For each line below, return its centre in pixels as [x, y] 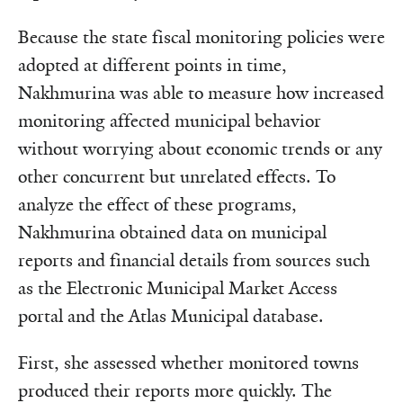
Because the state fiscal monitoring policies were [201, 37]
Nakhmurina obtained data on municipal [172, 232]
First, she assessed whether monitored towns [188, 363]
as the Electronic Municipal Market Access [178, 288]
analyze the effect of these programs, [157, 204]
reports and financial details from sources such [194, 260]
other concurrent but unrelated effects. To [177, 176]
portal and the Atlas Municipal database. [171, 316]
